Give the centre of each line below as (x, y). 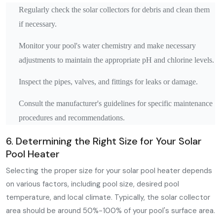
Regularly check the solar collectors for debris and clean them (114, 10)
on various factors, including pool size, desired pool (92, 184)
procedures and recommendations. (72, 118)
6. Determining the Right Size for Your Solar (104, 141)
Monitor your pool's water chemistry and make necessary (107, 46)
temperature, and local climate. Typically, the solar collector (108, 197)
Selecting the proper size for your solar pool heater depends (109, 171)
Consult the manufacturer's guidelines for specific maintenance (116, 103)
